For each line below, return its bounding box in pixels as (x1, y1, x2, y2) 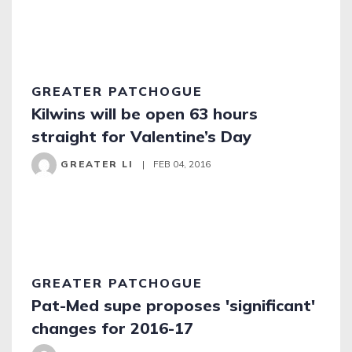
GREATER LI (57, 158, 134, 170)
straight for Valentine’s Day (31, 126, 251, 146)
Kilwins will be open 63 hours (31, 104, 258, 123)
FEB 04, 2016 (151, 158, 211, 170)
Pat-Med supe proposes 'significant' (31, 295, 315, 315)
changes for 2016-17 (31, 318, 193, 338)
